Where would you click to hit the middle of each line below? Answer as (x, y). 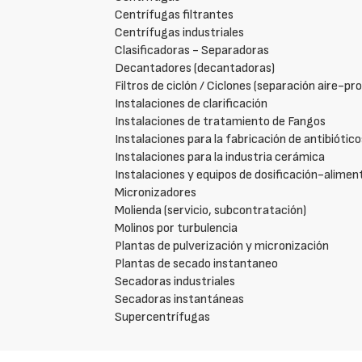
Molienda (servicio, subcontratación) (211, 210)
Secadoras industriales (175, 282)
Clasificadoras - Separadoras (192, 51)
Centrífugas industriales (180, 33)
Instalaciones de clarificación (192, 104)
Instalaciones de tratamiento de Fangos (221, 122)
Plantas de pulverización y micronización (222, 246)
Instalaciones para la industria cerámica (220, 157)
